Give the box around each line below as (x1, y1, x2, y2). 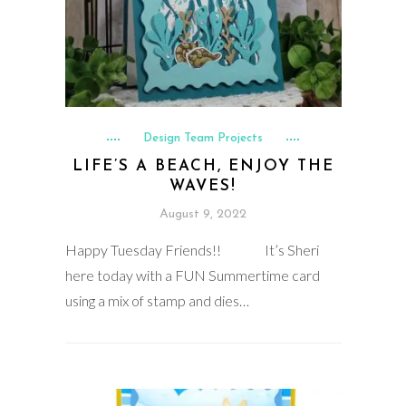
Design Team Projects (143, 131, 263, 144)
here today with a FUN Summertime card (64, 266, 320, 284)
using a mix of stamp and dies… (64, 291, 249, 309)
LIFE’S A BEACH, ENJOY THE (72, 158, 334, 174)
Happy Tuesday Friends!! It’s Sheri (64, 240, 319, 258)
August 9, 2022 (159, 207, 246, 221)
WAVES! (169, 178, 237, 194)
